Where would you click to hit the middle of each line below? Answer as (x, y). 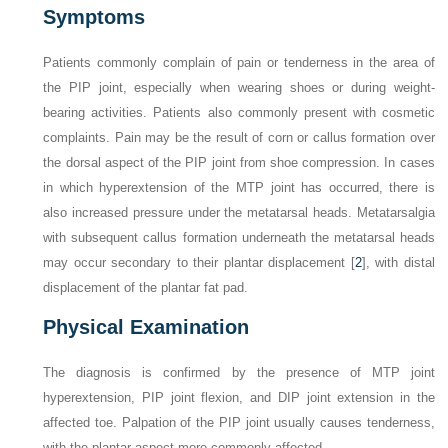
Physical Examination (146, 327)
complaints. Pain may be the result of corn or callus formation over (239, 138)
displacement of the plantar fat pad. (146, 288)
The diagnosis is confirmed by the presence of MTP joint (239, 373)
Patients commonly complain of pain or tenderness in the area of (239, 63)
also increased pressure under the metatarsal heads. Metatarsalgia (239, 213)
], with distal (398, 263)
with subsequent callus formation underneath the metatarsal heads (239, 238)
